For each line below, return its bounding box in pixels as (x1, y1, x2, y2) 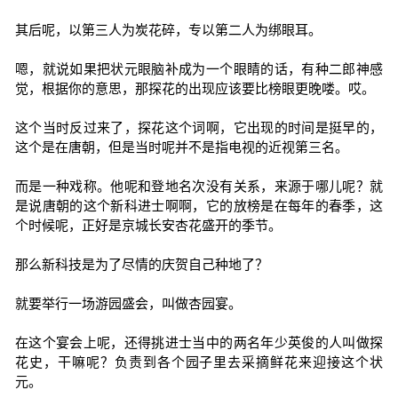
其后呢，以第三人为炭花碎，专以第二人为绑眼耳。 (14, 22, 322, 37)
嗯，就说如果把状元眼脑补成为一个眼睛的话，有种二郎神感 (14, 61, 384, 76)
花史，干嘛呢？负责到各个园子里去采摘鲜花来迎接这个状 (14, 354, 384, 370)
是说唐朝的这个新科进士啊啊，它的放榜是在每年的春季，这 (14, 198, 384, 213)
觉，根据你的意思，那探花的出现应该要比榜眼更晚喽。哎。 (14, 81, 375, 96)
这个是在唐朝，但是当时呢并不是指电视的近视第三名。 (14, 139, 348, 155)
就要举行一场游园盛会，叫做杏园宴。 (14, 296, 242, 311)
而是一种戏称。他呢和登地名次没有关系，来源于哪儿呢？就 (14, 179, 384, 194)
